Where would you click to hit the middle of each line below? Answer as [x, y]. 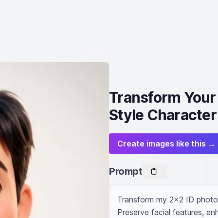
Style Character [163, 115]
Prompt [126, 171]
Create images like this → [166, 144]
